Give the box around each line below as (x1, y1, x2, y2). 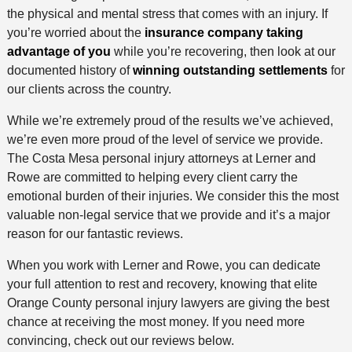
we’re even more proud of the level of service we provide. (6, 133, 323, 147)
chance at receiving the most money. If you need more (6, 315, 305, 329)
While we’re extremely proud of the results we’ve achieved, (6, 114, 333, 128)
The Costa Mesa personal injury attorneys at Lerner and (6, 152, 316, 166)
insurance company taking (144, 26, 303, 40)
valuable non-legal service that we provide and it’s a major (6, 208, 330, 222)
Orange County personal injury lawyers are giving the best (6, 296, 329, 310)
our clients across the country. (6, 82, 171, 97)
